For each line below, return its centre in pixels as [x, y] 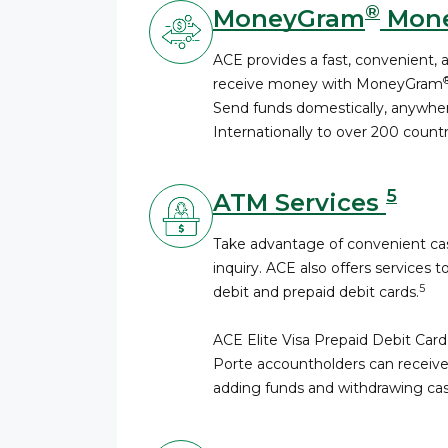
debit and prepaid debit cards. [316, 292]
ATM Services [299, 202]
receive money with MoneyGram [328, 84]
